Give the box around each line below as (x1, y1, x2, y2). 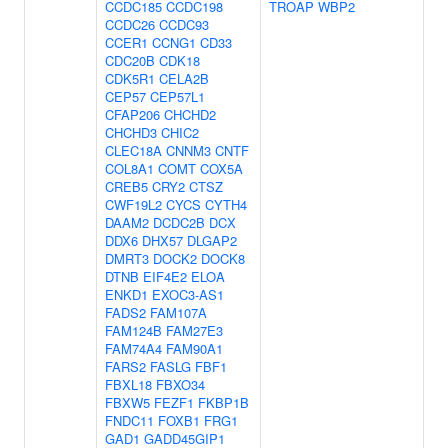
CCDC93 (159, 15, 209, 34)
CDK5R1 (105, 69, 155, 88)
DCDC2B (153, 213, 205, 232)
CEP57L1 (150, 87, 205, 106)
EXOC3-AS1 (152, 285, 224, 304)
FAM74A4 (105, 339, 162, 358)
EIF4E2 (143, 267, 187, 286)
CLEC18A (105, 141, 162, 160)
